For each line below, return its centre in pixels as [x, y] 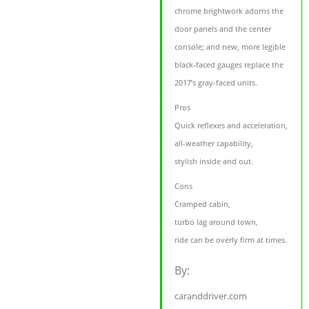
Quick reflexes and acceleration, [231, 125]
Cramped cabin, [203, 203]
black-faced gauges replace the [229, 64]
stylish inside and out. [214, 161]
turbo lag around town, [217, 221]
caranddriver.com [211, 296]
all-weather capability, [214, 143]
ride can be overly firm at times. [231, 239]
